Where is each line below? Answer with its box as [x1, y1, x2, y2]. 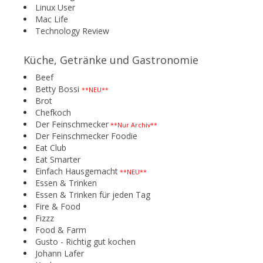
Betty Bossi [35, 83, 79, 95]
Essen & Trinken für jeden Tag [35, 189, 150, 200]
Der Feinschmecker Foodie [35, 130, 137, 141]
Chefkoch [35, 107, 71, 118]
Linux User [35, 2, 75, 13]
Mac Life [35, 14, 68, 25]
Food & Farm [35, 224, 86, 235]
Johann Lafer [35, 248, 84, 259]
